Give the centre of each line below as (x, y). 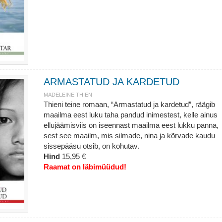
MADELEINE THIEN (68, 95)
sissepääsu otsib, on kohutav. (91, 146)
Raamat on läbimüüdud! (85, 167)
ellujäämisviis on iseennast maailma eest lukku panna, (131, 125)
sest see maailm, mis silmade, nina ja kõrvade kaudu (129, 136)
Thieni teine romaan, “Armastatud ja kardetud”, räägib (129, 104)
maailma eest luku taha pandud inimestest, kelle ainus (130, 115)
